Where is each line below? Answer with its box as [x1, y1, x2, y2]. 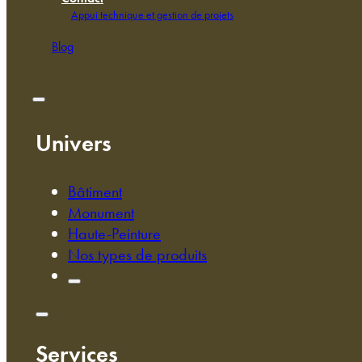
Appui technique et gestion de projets [71, 7, 234, 22]
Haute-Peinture [68, 222, 161, 244]
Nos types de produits [68, 243, 207, 265]
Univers [36, 128, 112, 158]
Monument [68, 201, 134, 223]
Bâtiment [68, 180, 122, 202]
